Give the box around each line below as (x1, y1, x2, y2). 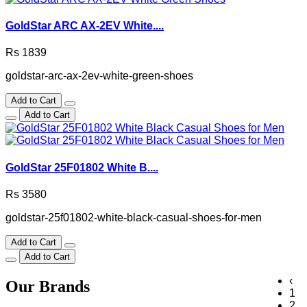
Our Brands (5, 277, 90, 295)
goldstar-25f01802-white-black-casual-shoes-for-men (5, 211, 262, 223)
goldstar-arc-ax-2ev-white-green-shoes (5, 70, 193, 82)
